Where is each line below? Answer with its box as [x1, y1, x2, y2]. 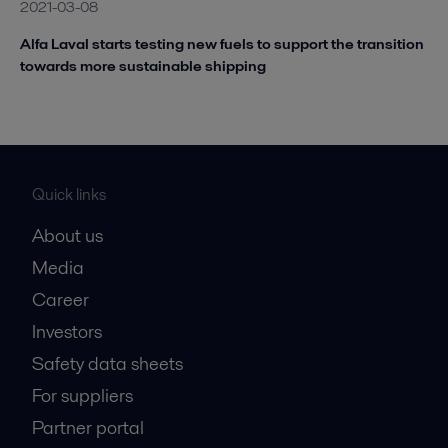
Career [32, 286, 89, 312]
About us [32, 222, 103, 248]
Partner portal [32, 414, 144, 440]
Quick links [32, 182, 106, 206]
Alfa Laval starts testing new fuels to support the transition [20, 32, 424, 54]
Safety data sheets [32, 350, 183, 376]
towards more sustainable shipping [20, 54, 266, 76]
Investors [32, 318, 102, 344]
